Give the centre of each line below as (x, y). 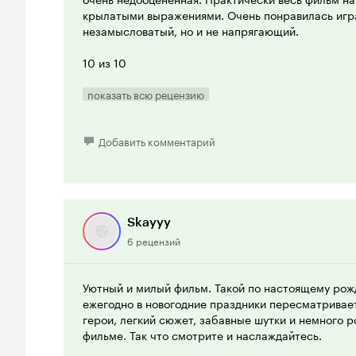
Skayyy (149, 222)
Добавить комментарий (157, 140)
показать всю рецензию (146, 93)
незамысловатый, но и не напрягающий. (191, 30)
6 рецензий (154, 240)
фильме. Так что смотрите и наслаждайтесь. (202, 334)
